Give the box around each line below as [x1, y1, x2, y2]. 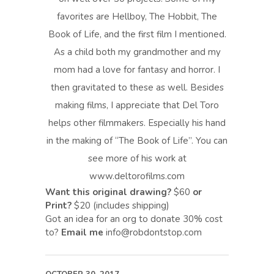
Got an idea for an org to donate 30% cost [45, 213, 223, 225]
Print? [45, 199, 72, 212]
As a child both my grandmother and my [53, 46, 221, 58]
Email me [61, 226, 106, 239]
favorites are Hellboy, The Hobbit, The [57, 10, 217, 23]
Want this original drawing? [45, 186, 171, 198]
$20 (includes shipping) [72, 199, 169, 212]
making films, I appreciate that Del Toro [55, 99, 219, 111]
